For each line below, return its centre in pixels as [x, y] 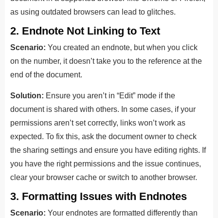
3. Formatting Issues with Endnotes [99, 196]
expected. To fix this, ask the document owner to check [103, 136]
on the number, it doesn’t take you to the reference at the [106, 61]
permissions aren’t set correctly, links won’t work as [98, 123]
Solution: [27, 95]
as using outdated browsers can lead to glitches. [93, 12]
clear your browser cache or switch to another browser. [104, 177]
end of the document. [46, 74]
